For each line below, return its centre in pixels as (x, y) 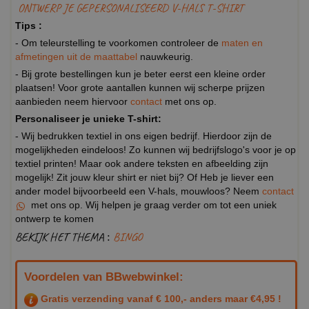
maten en (242, 43)
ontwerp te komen (54, 219)
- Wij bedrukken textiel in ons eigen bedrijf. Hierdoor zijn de (143, 136)
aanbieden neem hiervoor (73, 102)
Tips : (29, 26)
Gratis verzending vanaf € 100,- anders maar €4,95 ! (160, 299)
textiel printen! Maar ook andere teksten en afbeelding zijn (142, 164)
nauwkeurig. (165, 57)
